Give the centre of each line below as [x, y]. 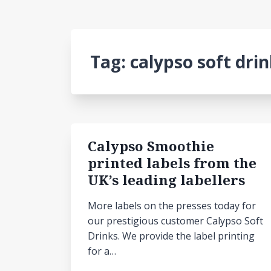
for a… [102, 251]
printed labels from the [172, 163]
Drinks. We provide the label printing [171, 236]
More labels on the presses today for [172, 206]
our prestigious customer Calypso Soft [175, 221]
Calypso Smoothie [151, 146]
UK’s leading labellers [166, 180]
